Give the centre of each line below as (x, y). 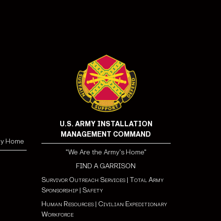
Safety (92, 190)
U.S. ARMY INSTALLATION (106, 124)
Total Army (147, 180)
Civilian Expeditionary (132, 204)
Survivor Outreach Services (83, 180)
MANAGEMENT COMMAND (106, 134)
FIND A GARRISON (106, 166)
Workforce (57, 214)
